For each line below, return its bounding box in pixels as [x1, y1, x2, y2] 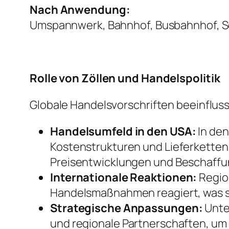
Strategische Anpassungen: [50, 200, 203, 216]
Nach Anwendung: [30, 2, 130, 18]
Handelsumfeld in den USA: [50, 124, 196, 140]
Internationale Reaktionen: [50, 170, 197, 186]
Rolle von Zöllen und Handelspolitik [30, 71, 220, 86]
